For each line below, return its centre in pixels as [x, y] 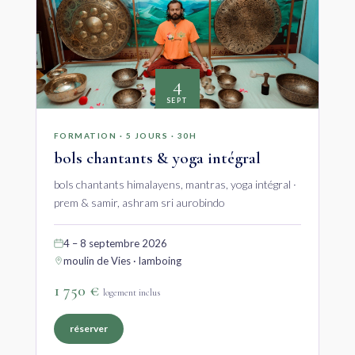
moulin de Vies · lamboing [122, 260]
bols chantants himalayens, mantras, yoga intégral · [175, 184]
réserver [88, 328]
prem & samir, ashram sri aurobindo [139, 202]
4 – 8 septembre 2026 [115, 243]
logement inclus [131, 292]
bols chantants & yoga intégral [157, 158]
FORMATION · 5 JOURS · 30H [125, 135]
